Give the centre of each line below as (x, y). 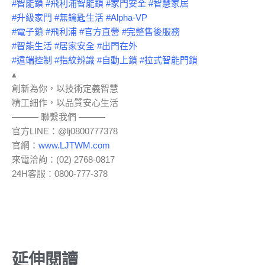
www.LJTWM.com (74, 145)
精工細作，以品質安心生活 (65, 102)
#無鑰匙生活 (79, 17)
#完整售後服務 (151, 31)
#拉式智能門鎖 (169, 60)
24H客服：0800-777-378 (60, 173)
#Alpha (119, 17)
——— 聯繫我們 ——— (59, 117)
